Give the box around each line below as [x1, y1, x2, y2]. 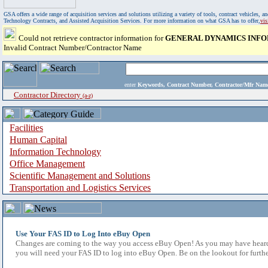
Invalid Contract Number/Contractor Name [4, 43, 142, 52]
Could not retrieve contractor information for [19, 33, 165, 42]
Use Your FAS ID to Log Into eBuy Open [16, 229, 150, 238]
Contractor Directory [14, 90, 83, 99]
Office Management [10, 159, 85, 169]
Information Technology [10, 147, 101, 157]
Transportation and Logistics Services [10, 182, 151, 193]
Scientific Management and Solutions [10, 170, 150, 181]
